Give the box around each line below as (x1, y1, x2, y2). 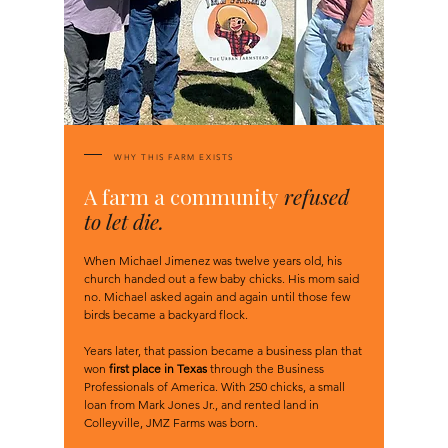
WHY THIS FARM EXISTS (114, 152, 234, 162)
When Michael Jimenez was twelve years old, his (84, 252, 342, 268)
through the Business (207, 360, 324, 376)
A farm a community (84, 181, 284, 210)
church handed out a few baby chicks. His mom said (84, 270, 359, 286)
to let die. (84, 206, 164, 235)
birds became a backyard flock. (84, 306, 248, 322)
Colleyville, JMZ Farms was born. (84, 414, 258, 430)
